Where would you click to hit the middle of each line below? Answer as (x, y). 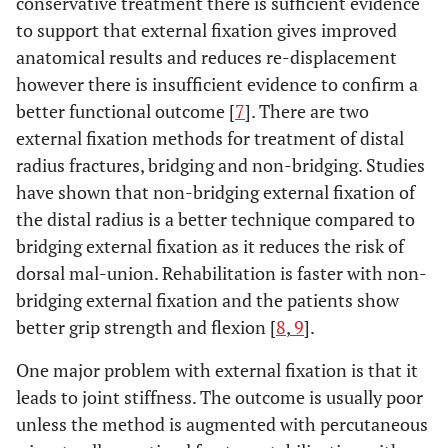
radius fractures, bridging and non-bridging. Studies (220, 164)
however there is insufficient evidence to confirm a (217, 83)
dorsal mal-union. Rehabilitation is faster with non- (221, 272)
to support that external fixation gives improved (206, 29)
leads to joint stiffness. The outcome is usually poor (219, 396)
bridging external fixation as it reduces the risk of (210, 245)
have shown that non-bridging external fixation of (215, 191)
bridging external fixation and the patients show (207, 299)
